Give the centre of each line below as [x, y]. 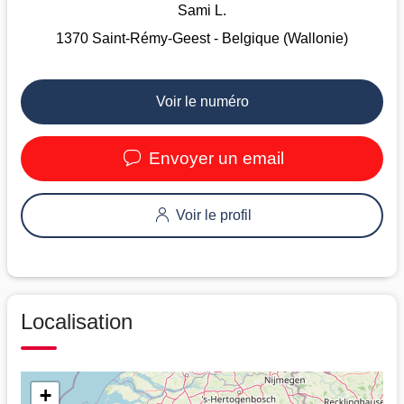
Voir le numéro [202, 101]
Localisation [77, 321]
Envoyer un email [214, 158]
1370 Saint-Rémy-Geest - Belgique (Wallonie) [202, 38]
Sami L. [202, 10]
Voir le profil [212, 215]
